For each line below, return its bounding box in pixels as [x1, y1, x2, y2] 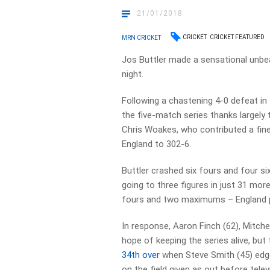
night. [122, 69, 144, 80]
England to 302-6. [122, 139, 192, 149]
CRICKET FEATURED [210, 34, 265, 40]
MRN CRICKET [122, 34, 162, 41]
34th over [122, 250, 160, 260]
